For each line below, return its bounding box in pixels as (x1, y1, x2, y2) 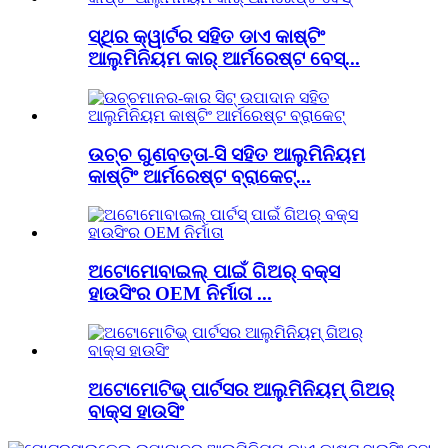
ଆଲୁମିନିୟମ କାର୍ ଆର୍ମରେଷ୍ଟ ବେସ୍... (88, 48, 360, 70)
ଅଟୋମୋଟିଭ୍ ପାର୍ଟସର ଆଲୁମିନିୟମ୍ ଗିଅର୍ (88, 378, 394, 400)
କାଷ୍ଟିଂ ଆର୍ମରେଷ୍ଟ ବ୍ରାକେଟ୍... (88, 165, 311, 187)
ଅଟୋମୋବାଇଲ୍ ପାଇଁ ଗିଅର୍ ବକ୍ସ (88, 261, 340, 283)
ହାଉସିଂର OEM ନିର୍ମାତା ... (88, 283, 272, 305)
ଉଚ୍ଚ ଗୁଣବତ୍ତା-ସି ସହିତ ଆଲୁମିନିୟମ (88, 143, 365, 165)
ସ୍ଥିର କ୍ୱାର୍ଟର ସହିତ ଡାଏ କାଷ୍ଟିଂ (88, 26, 325, 48)
